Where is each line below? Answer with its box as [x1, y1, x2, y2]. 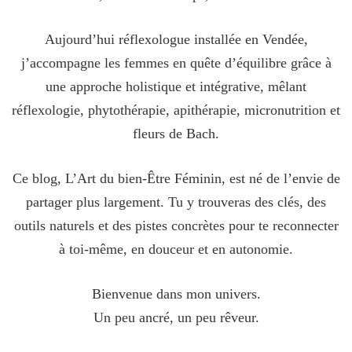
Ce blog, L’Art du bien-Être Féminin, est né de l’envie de [12, 170, 340, 186]
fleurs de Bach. [133, 125, 219, 141]
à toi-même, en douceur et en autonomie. [59, 240, 293, 257]
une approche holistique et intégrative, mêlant [46, 78, 306, 94]
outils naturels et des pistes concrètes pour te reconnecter [13, 217, 339, 233]
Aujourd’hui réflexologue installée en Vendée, [44, 31, 308, 47]
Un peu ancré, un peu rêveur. [93, 309, 259, 325]
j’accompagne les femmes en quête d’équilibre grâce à [20, 54, 332, 71]
